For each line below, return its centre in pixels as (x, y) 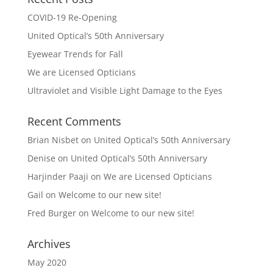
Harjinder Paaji (58, 176)
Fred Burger (51, 213)
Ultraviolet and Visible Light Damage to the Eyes (125, 90)
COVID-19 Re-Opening (72, 17)
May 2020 (47, 262)
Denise (41, 158)
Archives (49, 244)
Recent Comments (74, 121)
